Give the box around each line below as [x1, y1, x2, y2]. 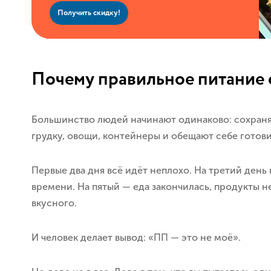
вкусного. [31, 197, 77, 209]
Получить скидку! [57, 7, 120, 19]
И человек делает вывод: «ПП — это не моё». [31, 232, 241, 243]
